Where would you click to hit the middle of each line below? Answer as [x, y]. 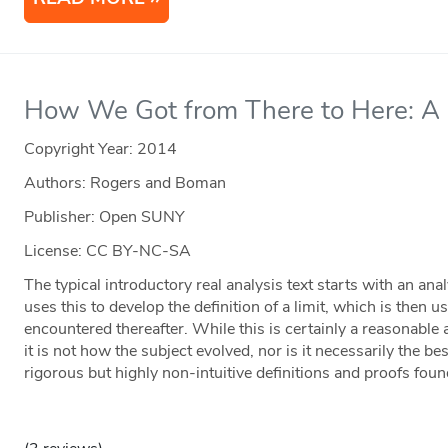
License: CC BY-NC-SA [108, 251]
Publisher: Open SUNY [105, 217]
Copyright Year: [81, 149]
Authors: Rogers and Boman [125, 183]
